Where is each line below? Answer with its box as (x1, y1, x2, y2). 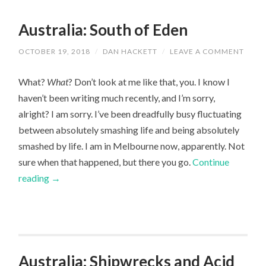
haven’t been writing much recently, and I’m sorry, (18, 91, 216, 103)
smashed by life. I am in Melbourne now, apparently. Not (18, 140, 245, 151)
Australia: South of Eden (18, 20, 188, 40)
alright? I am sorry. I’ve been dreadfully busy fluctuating (18, 107, 242, 119)
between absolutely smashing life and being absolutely (18, 123, 240, 135)
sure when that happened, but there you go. (18, 156, 193, 167)
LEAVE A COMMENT (170, 46, 245, 56)
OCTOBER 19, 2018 (18, 46, 91, 56)
